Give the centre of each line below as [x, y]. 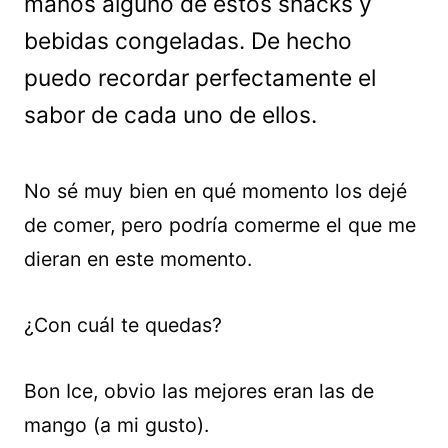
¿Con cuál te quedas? [123, 325]
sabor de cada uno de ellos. [170, 115]
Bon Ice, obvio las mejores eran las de [199, 391]
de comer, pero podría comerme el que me [220, 225]
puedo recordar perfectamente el [200, 78]
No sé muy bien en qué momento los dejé [215, 191]
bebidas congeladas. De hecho [188, 41]
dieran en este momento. [138, 259]
